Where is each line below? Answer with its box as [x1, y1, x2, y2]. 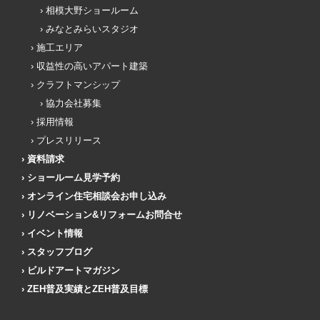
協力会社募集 [46, 97, 101, 109]
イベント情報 [27, 227, 83, 239]
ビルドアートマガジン [27, 264, 120, 276]
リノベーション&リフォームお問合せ [27, 209, 182, 220]
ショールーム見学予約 [27, 171, 120, 183]
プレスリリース [36, 134, 101, 146]
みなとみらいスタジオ [46, 23, 139, 34]
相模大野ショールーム [46, 4, 139, 16]
